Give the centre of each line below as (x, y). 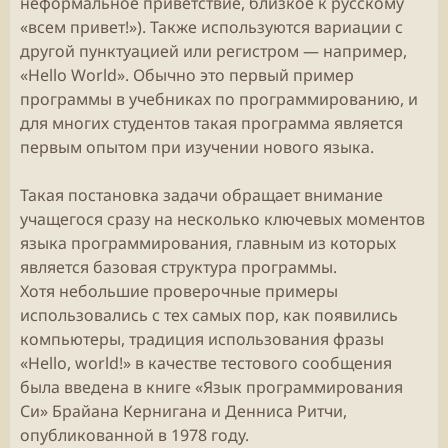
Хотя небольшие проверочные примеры (179, 291)
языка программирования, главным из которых (208, 243)
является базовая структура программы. (178, 267)
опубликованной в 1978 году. (134, 435)
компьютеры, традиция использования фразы (202, 339)
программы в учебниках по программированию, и (219, 99)
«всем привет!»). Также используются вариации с (211, 27)
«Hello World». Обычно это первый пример (187, 75)
